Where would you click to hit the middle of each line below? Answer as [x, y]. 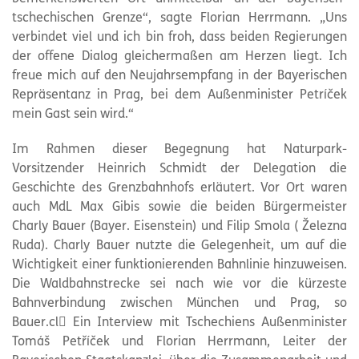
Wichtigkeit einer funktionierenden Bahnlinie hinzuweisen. [179, 265]
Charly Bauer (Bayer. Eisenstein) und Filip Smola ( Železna [179, 227]
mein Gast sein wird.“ [73, 115]
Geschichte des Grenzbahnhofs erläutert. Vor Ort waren [179, 188]
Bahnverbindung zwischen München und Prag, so [179, 304]
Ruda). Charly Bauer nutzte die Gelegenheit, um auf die [179, 246]
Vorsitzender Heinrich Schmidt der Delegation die [179, 169]
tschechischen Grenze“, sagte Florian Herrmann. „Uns [179, 18]
